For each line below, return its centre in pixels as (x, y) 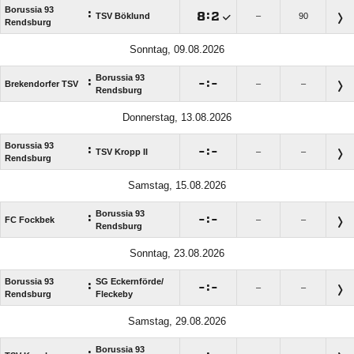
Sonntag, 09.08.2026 (177, 50)
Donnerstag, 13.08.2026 (177, 118)
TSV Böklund (123, 16)
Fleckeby (114, 294)
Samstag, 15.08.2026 (177, 186)
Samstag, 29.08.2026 (177, 322)
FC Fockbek (30, 220)
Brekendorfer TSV (41, 84)
